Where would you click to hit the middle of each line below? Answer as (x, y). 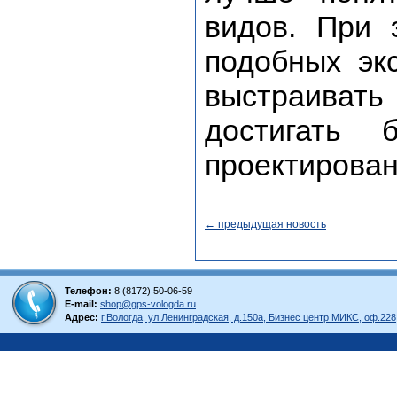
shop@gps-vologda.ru (148, 304)
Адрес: (82, 317)
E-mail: (81, 304)
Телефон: (88, 291)
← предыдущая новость (265, 224)
